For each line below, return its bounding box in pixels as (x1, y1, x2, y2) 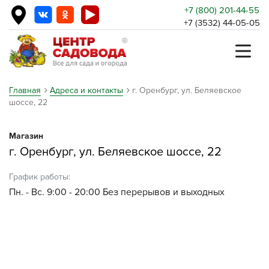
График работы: (9, 172, 70, 182)
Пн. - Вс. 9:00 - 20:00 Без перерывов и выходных (9, 186, 225, 198)
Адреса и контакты (50, 85, 123, 95)
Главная (9, 85, 41, 95)
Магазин (9, 131, 43, 141)
